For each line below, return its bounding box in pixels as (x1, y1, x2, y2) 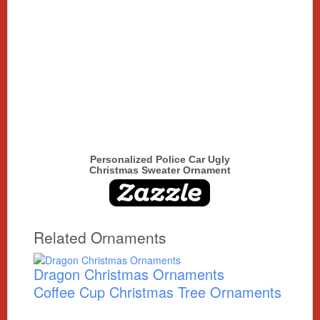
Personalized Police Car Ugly (90, 153, 230, 165)
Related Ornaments (34, 226, 167, 248)
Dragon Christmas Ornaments (34, 264, 225, 285)
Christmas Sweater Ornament (89, 164, 231, 176)
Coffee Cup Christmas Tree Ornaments (34, 281, 282, 303)
